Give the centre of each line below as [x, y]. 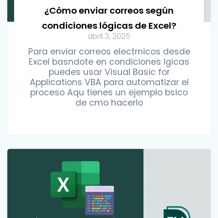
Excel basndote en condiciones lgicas [109, 62]
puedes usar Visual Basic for [109, 72]
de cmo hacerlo [109, 103]
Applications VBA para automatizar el [109, 82]
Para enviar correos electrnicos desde [109, 52]
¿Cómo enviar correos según [109, 11]
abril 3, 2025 [109, 36]
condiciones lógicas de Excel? [109, 26]
